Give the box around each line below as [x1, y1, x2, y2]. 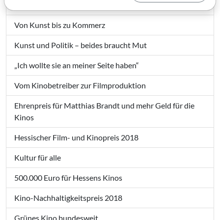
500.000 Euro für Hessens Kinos [14, 172, 122, 182]
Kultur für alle [14, 152, 61, 162]
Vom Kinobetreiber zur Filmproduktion [14, 80, 146, 90]
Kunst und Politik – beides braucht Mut [14, 40, 147, 50]
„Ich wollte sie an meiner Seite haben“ [14, 60, 139, 70]
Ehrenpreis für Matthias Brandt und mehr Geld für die [14, 100, 194, 110]
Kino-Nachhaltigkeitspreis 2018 [14, 192, 122, 202]
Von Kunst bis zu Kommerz [14, 20, 105, 29]
